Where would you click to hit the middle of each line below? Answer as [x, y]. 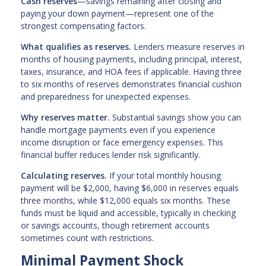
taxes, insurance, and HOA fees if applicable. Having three [131, 71]
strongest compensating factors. [83, 26]
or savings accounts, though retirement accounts [115, 225]
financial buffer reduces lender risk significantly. [110, 154]
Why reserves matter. [65, 117]
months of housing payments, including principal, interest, [132, 59]
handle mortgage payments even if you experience [118, 129]
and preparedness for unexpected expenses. [106, 96]
